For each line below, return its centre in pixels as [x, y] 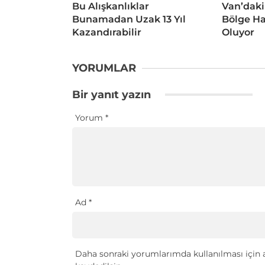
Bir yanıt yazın [113, 94]
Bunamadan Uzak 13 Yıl [129, 19]
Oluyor [238, 32]
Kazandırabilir [107, 32]
